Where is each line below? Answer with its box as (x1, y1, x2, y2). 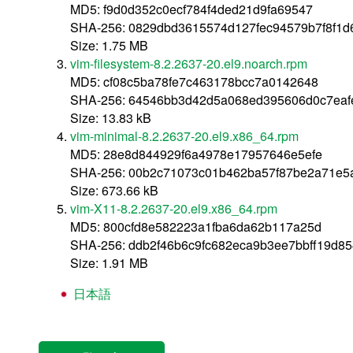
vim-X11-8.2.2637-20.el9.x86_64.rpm (70, 199, 277, 217)
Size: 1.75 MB (70, 35, 148, 54)
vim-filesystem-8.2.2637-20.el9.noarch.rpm (70, 54, 307, 72)
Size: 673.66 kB (70, 180, 158, 199)
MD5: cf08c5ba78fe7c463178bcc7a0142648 (70, 72, 318, 91)
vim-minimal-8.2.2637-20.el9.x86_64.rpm (70, 126, 299, 145)
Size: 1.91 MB (70, 253, 148, 272)
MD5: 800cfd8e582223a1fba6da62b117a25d (70, 217, 321, 236)
